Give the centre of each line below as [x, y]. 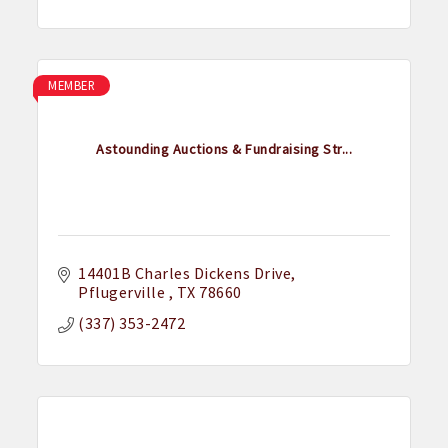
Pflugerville [123, 292]
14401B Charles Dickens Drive [185, 273]
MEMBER [72, 85]
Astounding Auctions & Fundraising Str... [224, 148]
